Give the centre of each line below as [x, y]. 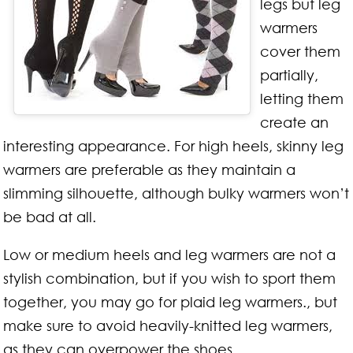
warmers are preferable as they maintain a [150, 169]
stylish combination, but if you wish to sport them [170, 278]
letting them [301, 98]
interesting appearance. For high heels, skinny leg [174, 145]
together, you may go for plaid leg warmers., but [171, 301]
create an [294, 122]
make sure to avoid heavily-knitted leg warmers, [168, 325]
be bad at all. [50, 216]
